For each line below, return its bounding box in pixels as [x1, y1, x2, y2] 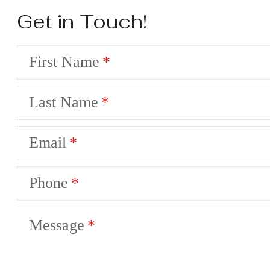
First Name [29, 53, 99, 71]
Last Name [29, 93, 98, 111]
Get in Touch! [17, 8, 147, 34]
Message [29, 216, 84, 234]
